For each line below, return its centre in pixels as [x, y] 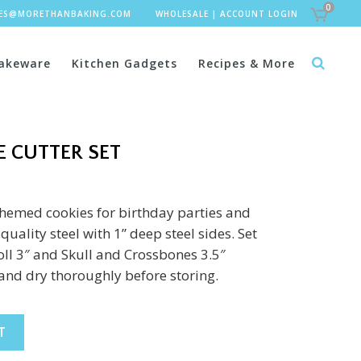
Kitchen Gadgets [124, 63]
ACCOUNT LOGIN [259, 14]
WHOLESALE [182, 14]
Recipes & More [247, 63]
